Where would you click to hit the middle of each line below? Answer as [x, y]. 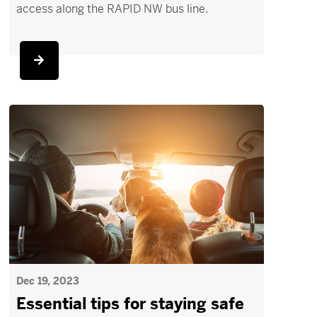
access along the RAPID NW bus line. [112, 9]
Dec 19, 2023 [47, 281]
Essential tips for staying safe [130, 304]
